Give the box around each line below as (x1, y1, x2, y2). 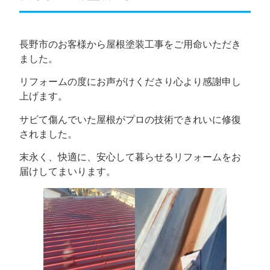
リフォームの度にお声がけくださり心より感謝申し (19, 75, 242, 88)
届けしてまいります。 (19, 165, 116, 178)
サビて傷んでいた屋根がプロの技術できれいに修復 (19, 113, 242, 125)
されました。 (19, 127, 78, 140)
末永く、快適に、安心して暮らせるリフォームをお (19, 151, 242, 163)
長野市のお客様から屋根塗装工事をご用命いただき (19, 37, 242, 50)
